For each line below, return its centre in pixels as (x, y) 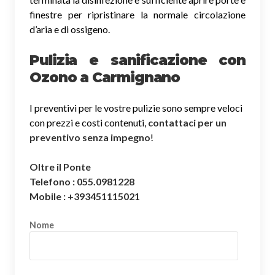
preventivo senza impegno (90, 137)
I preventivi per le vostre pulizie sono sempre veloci (136, 107)
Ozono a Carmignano (105, 77)
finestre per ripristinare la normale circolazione (137, 14)
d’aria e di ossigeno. (70, 29)
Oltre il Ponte (60, 166)
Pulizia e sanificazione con (137, 60)
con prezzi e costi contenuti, (89, 122)
